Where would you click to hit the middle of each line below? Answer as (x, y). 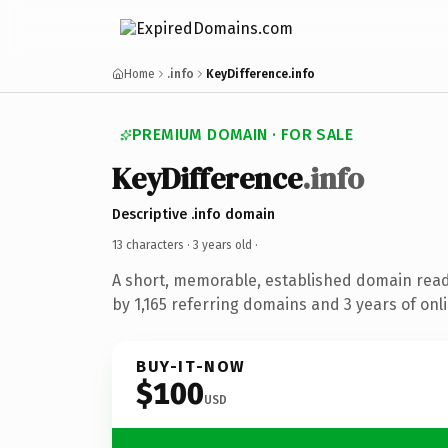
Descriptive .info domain (193, 214)
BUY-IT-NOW (191, 366)
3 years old (222, 244)
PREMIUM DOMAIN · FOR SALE (242, 134)
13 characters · (152, 244)
